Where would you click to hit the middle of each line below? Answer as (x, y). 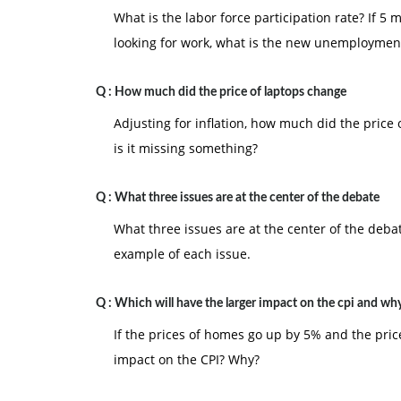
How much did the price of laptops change (230, 92)
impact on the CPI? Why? (187, 359)
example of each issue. (182, 254)
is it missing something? (186, 148)
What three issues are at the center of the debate (247, 198)
